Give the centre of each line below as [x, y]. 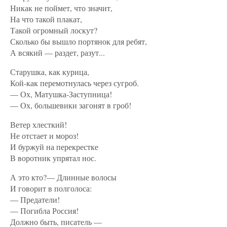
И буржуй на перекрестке [54, 147]
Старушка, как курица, [50, 72]
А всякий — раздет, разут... [58, 52]
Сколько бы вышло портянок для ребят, [79, 41]
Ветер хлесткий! [39, 124]
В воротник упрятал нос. [53, 158]
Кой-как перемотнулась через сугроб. [74, 83]
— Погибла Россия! [44, 211]
